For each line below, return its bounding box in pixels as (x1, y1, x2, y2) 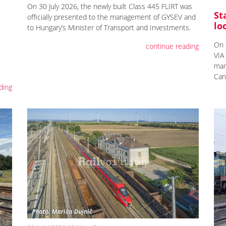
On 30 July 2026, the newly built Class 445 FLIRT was (27, 1, 193, 11)
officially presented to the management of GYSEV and (27, 12, 196, 22)
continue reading (145, 41, 199, 51)
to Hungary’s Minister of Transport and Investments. (27, 22, 191, 32)
